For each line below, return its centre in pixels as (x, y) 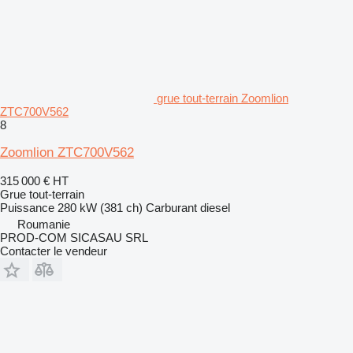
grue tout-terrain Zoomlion (223, 98)
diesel (215, 207)
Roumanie (44, 224)
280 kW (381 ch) (100, 207)
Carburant (171, 207)
